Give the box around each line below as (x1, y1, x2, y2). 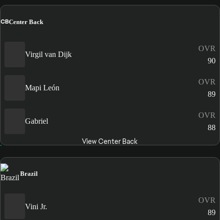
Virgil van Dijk (25, 50, 72, 59)
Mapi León (25, 83, 59, 92)
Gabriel (25, 117, 48, 126)
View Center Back (82, 137, 138, 146)
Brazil (20, 169, 38, 177)
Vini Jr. (25, 202, 47, 211)
